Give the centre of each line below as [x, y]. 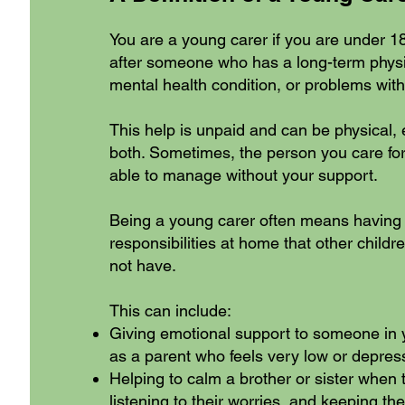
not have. [142, 265]
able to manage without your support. [243, 175]
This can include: [170, 311]
